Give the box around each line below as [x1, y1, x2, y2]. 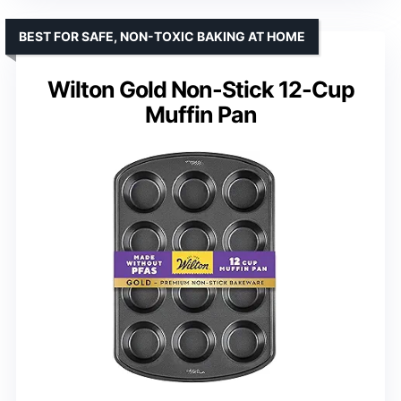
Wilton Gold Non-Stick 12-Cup [47, 75, 354, 103]
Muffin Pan [144, 100, 257, 128]
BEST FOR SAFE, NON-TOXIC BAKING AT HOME [19, 28, 305, 44]
